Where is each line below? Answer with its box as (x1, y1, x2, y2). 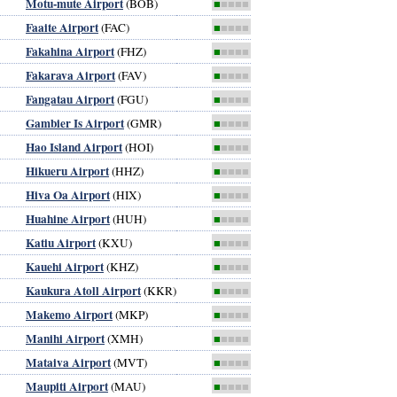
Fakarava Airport (26, 66, 115, 84)
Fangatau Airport (26, 90, 114, 108)
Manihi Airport (26, 329, 105, 347)
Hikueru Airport (26, 161, 109, 180)
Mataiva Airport (26, 353, 111, 371)
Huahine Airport (26, 209, 110, 228)
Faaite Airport (26, 18, 98, 36)
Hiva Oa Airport (26, 185, 110, 204)
